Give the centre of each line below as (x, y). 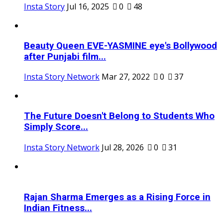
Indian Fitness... (58, 208)
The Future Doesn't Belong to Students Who (119, 116)
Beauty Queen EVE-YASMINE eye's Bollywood (120, 46)
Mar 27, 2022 (126, 77)
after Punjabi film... (65, 56)
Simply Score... (56, 127)
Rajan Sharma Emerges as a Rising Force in (117, 197)
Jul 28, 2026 (123, 147)
